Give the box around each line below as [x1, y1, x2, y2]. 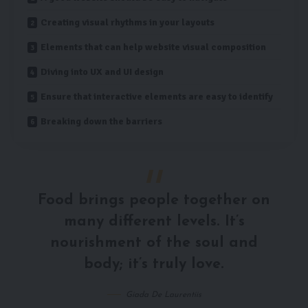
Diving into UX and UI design [41, 65, 164, 78]
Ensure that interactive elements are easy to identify [41, 90, 273, 102]
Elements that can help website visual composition [41, 41, 266, 53]
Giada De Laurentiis [125, 290, 201, 299]
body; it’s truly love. [84, 257, 224, 272]
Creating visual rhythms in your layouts [41, 16, 214, 28]
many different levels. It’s [63, 214, 245, 230]
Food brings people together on [38, 193, 270, 208]
